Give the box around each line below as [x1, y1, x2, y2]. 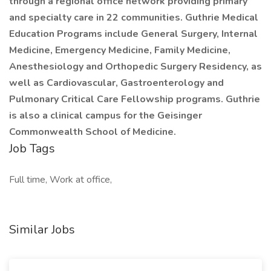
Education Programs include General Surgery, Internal [9, 27, 258, 41]
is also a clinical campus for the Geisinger [9, 109, 202, 122]
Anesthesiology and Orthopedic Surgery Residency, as [9, 60, 262, 73]
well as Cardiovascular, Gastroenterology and [9, 76, 224, 90]
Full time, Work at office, [9, 173, 112, 186]
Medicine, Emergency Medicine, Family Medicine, [9, 44, 230, 57]
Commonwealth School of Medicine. [9, 125, 176, 139]
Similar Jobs [9, 221, 75, 238]
